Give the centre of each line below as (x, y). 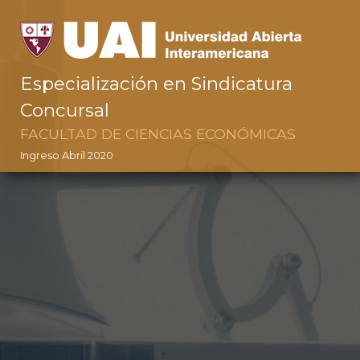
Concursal (65, 110)
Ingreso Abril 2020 (67, 155)
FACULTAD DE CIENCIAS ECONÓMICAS (158, 134)
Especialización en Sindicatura (156, 84)
